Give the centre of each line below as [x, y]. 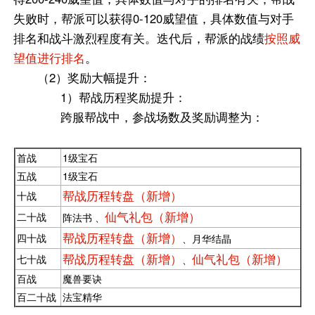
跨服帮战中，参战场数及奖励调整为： [162, 117]
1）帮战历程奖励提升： [123, 97]
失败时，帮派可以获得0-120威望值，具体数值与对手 [154, 19]
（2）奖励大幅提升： [94, 78]
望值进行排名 [50, 58]
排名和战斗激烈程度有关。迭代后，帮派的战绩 [139, 38]
